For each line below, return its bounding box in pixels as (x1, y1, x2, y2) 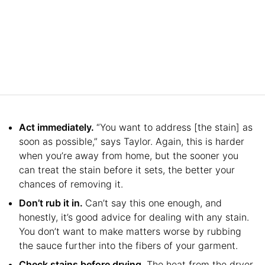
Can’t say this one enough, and (85, 196, 222, 209)
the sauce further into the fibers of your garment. (19, 239, 238, 251)
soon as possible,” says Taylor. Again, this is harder (19, 135, 244, 147)
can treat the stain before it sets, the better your (19, 163, 235, 176)
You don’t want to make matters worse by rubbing (19, 225, 241, 237)
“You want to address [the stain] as (96, 121, 253, 133)
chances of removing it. (19, 177, 123, 190)
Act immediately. (19, 121, 96, 133)
